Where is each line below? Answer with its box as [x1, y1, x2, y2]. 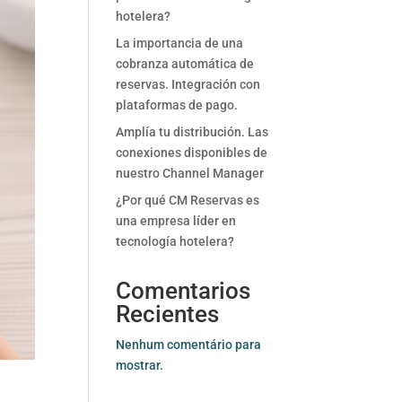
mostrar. [115, 358, 163, 372]
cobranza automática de [115, 57, 254, 71]
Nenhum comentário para [115, 337, 261, 352]
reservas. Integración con [115, 77, 260, 92]
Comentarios [115, 277, 250, 304]
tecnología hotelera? [115, 234, 234, 249]
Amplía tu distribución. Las [115, 125, 268, 139]
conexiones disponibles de [115, 145, 267, 160]
